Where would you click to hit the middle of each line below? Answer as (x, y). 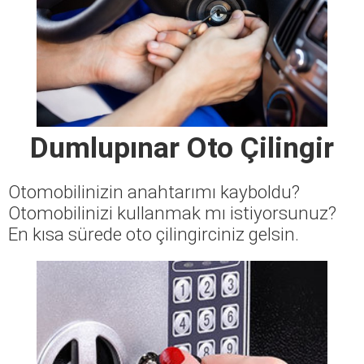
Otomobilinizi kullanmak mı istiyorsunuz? (172, 212)
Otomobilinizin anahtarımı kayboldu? (154, 191)
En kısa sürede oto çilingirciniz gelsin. (154, 234)
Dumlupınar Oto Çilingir (182, 147)
